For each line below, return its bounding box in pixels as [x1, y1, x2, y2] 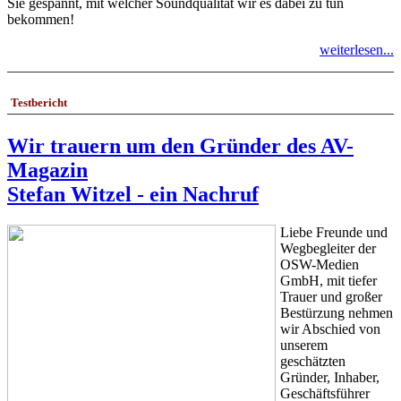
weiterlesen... [320, 41, 394, 57]
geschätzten [280, 353, 346, 369]
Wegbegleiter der [280, 240, 376, 256]
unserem [280, 337, 328, 353]
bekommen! [7, 11, 74, 27]
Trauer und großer [280, 288, 382, 304]
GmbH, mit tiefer [280, 272, 377, 288]
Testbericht [11, 95, 67, 109]
